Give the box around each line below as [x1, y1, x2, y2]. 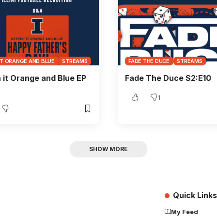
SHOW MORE [89, 145, 128, 153]
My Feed [171, 207, 198, 216]
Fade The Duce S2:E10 [124, 73, 211, 83]
